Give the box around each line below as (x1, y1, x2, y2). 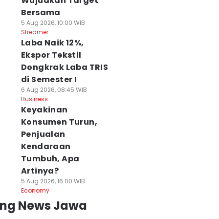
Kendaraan (21, 141, 71, 152)
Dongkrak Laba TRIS (21, 62, 109, 73)
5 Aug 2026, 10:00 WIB (21, 19, 85, 27)
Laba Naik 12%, (21, 37, 84, 48)
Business (21, 95, 48, 103)
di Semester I (21, 74, 77, 85)
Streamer (21, 28, 48, 36)
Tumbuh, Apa (21, 153, 80, 164)
